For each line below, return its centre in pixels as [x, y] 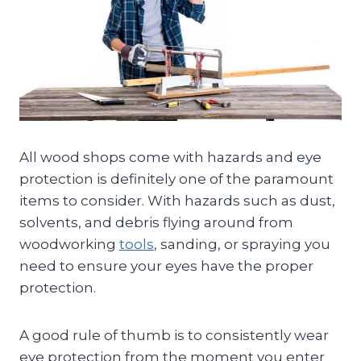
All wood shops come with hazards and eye [170, 157]
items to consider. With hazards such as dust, [177, 200]
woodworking [69, 244]
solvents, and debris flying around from [156, 222]
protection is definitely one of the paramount [176, 178]
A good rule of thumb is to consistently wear [174, 335]
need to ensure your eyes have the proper [166, 266]
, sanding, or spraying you [242, 244]
